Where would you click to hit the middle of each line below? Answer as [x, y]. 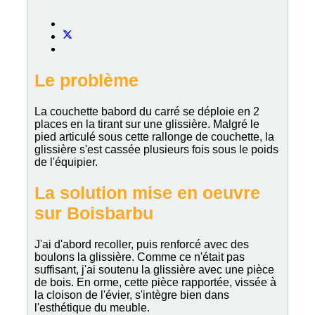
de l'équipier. [66, 162]
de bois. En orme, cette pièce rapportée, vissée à [155, 283]
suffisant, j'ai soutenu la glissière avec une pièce [154, 270]
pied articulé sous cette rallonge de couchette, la [154, 136]
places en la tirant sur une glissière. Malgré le [147, 124]
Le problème [86, 80]
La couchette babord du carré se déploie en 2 [147, 111]
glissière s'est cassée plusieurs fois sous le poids [156, 149]
